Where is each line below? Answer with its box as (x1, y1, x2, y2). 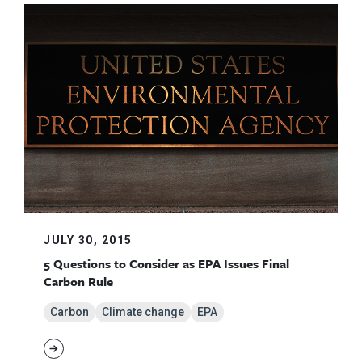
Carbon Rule (44, 272, 113, 291)
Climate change (102, 305, 184, 319)
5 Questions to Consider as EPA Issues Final (44, 255, 289, 273)
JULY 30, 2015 (44, 234, 133, 247)
